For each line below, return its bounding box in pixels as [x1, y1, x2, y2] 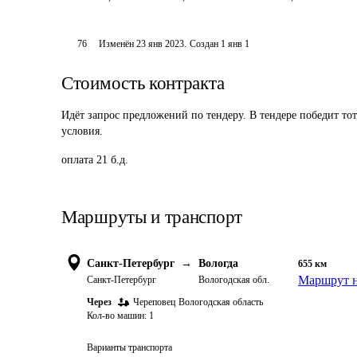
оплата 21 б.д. [61, 154, 128, 166]
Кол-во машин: [87, 310, 147, 321]
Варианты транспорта [87, 342, 172, 353]
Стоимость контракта [61, 73, 225, 93]
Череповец [133, 296, 175, 308]
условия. [61, 125, 103, 137]
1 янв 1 [221, 38, 250, 49]
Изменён [99, 38, 137, 49]
